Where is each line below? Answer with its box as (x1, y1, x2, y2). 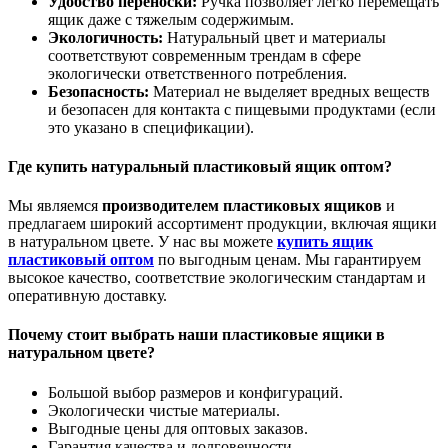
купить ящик (277, 233, 373, 251)
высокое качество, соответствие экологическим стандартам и (8, 269, 426, 287)
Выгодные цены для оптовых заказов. (48, 419, 308, 437)
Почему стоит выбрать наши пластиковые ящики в (8, 326, 385, 344)
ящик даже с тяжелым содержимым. (48, 10, 294, 28)
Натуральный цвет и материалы (163, 28, 386, 46)
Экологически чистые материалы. (48, 401, 280, 419)
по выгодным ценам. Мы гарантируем (154, 251, 421, 269)
